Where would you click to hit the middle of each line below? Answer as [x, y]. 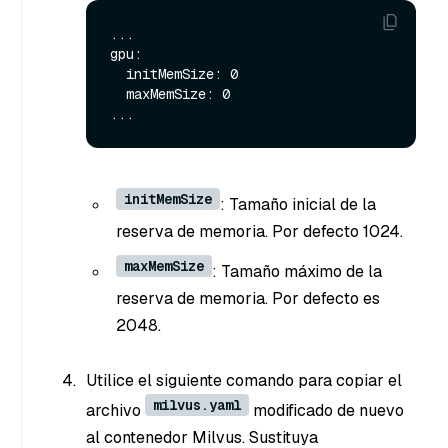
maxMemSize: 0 [118, 93]
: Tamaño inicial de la [298, 204]
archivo [115, 411]
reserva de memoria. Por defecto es [248, 298]
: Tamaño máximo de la [297, 271]
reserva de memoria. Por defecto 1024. [259, 231]
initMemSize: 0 [118, 73]
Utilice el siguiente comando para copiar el [244, 381]
